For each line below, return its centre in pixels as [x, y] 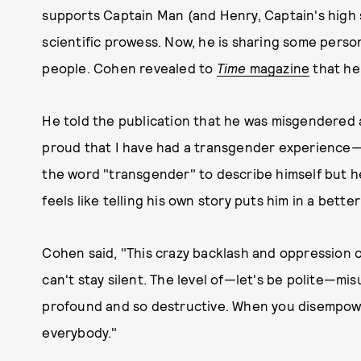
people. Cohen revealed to [129, 68]
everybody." [80, 332]
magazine [278, 68]
